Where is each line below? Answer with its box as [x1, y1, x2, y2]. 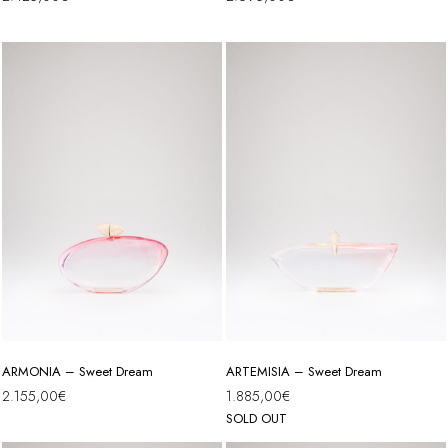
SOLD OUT [226, 409, 287, 429]
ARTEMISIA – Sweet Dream [226, 362, 382, 382]
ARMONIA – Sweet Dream [2, 362, 153, 382]
